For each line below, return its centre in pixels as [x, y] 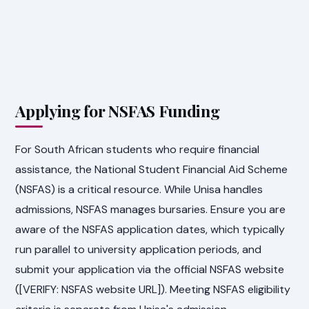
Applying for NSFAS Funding [118, 111]
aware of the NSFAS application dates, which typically [150, 229]
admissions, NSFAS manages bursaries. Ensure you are [151, 209]
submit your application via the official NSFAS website [150, 269]
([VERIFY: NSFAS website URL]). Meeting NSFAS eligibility [153, 289]
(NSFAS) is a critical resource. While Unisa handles [139, 189]
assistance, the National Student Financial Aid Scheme [152, 169]
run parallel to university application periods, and [139, 249]
